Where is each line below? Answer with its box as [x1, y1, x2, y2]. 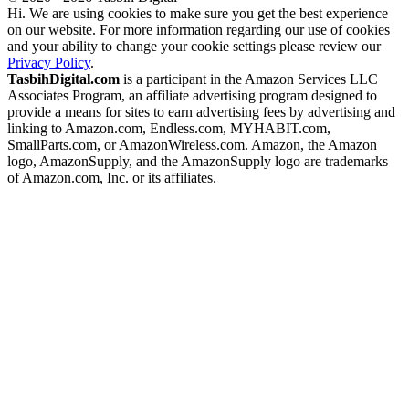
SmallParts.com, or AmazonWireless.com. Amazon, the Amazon [7, 136, 377, 152]
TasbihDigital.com [7, 70, 120, 87]
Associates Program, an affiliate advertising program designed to [7, 87, 377, 103]
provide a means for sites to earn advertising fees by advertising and [7, 103, 395, 120]
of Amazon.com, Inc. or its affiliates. [7, 169, 216, 185]
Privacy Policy [7, 54, 90, 70]
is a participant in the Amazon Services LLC [120, 70, 378, 87]
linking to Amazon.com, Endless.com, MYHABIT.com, [7, 120, 330, 136]
